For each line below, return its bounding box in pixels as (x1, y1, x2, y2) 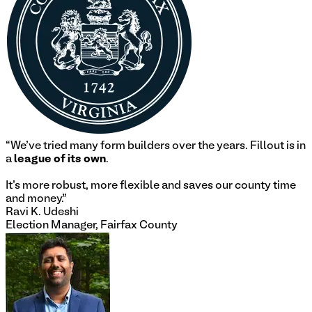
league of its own (12, 154, 106, 164)
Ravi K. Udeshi (6, 207, 79, 217)
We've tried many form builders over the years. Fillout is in (10, 141, 306, 151)
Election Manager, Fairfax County (6, 220, 178, 231)
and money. (6, 194, 62, 204)
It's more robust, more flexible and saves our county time (6, 180, 296, 191)
